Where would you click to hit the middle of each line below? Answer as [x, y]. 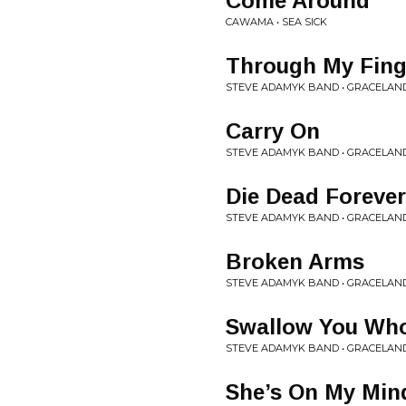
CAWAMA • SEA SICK [276, 22]
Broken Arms [295, 261]
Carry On [273, 131]
